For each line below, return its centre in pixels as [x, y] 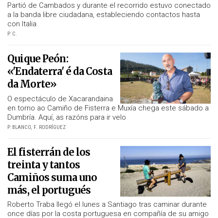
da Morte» [32, 84]
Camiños [28, 177]
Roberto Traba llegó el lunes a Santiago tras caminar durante [107, 205]
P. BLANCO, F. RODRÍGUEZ [36, 127]
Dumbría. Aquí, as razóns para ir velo [67, 117]
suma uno [73, 177]
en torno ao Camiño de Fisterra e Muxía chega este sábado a [108, 108]
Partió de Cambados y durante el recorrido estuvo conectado [109, 6]
